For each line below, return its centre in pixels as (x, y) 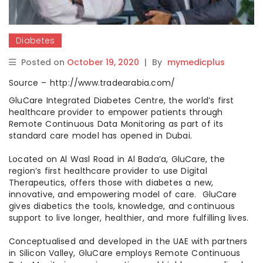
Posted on (44, 63)
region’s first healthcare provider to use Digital (108, 171)
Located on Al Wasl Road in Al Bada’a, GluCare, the (117, 159)
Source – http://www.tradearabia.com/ (92, 83)
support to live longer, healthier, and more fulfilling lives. (129, 218)
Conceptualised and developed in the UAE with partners (128, 242)
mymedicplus (196, 63)
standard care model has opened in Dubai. (102, 136)
